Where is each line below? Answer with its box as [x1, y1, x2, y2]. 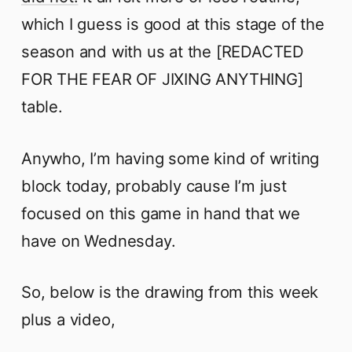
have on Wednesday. [21, 230, 176, 251]
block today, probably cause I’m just [21, 175, 287, 196]
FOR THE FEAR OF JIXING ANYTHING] [21, 69, 303, 90]
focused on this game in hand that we [21, 203, 300, 223]
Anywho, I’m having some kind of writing [21, 148, 320, 168]
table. [21, 97, 63, 117]
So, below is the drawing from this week [21, 282, 319, 302]
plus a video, [21, 310, 115, 330]
